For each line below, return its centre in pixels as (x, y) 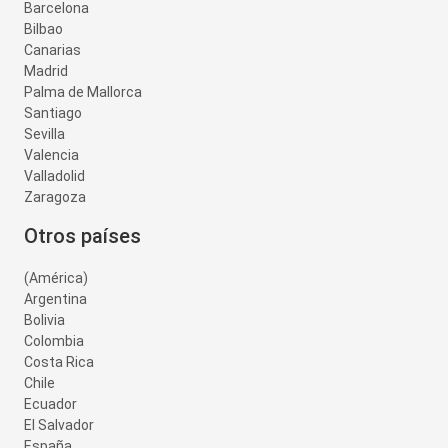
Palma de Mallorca (83, 92)
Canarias (52, 50)
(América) (56, 278)
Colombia (54, 341)
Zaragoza (55, 197)
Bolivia (44, 320)
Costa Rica (59, 362)
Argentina (55, 299)
